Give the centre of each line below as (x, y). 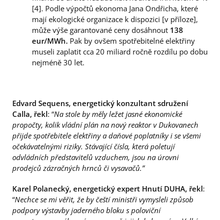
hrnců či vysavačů (111, 168)
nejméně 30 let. (58, 62)
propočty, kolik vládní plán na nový (69, 125)
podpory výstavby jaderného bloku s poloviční (86, 210)
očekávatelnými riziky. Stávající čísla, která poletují (94, 146)
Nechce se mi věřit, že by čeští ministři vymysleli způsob (104, 199)
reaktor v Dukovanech (162, 125)
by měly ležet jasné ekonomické (132, 114)
